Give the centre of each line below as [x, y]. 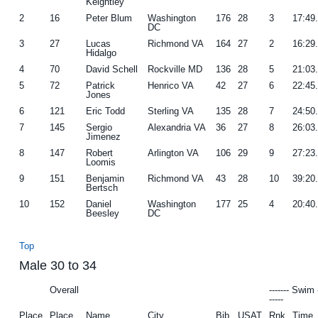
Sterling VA [171, 111]
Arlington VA [174, 153]
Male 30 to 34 [58, 265]
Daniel [99, 204]
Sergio [99, 127]
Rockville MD [175, 69]
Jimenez [104, 136]
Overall [65, 290]
